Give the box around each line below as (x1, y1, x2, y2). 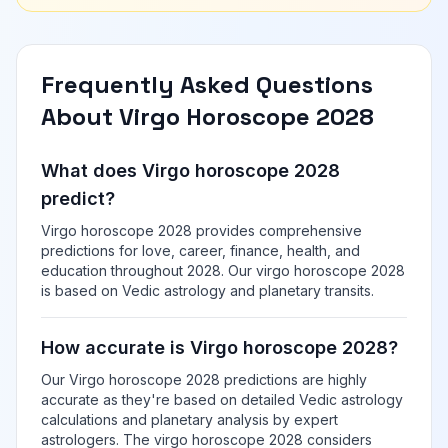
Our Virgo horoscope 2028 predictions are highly (41, 371, 367, 388)
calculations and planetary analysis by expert (41, 411, 338, 428)
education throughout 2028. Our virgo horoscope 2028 (41, 262, 405, 279)
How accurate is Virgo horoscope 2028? (41, 337, 398, 358)
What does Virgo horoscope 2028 (41, 160, 340, 181)
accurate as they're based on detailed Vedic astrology (41, 391, 403, 408)
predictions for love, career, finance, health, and (41, 242, 360, 259)
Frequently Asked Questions (41, 69, 373, 100)
